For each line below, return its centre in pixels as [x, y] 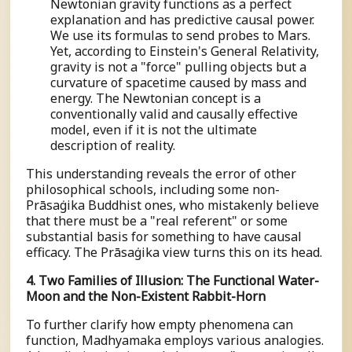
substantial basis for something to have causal [164, 237]
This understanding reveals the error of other [161, 174]
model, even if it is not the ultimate [154, 130]
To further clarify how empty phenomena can [159, 325]
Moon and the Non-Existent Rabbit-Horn [146, 297]
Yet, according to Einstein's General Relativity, [185, 51]
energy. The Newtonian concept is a [156, 99]
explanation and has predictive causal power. [182, 20]
